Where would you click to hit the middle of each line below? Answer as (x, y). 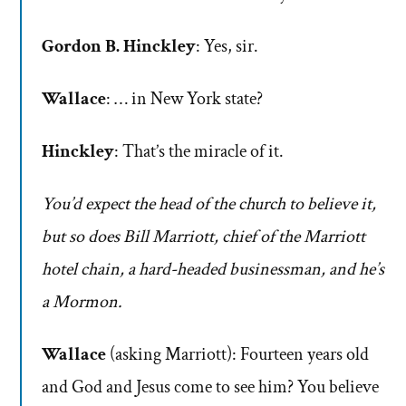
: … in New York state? (184, 99)
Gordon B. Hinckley (119, 47)
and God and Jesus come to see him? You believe (210, 387)
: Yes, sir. (227, 47)
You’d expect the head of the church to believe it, (209, 204)
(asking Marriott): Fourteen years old (237, 355)
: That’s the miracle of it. (199, 152)
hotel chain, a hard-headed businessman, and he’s (213, 270)
